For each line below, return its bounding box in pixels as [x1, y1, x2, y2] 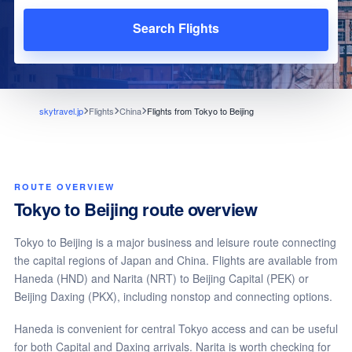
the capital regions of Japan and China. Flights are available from [13, 252, 338, 268]
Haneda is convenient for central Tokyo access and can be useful [13, 321, 338, 336]
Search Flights [133, 19, 219, 37]
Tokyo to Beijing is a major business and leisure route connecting [13, 234, 336, 250]
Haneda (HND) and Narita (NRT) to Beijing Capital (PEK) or [13, 270, 309, 286]
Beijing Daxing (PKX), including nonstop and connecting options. [13, 288, 332, 304]
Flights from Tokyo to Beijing [146, 104, 254, 117]
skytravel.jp [38, 104, 83, 117]
